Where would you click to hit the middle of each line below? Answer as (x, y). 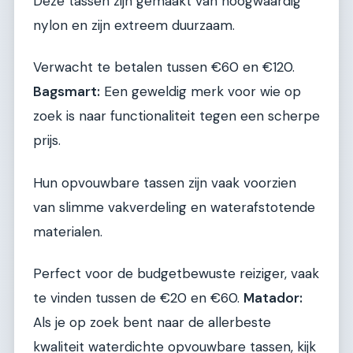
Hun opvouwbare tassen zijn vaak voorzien (165, 182)
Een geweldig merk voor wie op (201, 92)
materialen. (68, 231)
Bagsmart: (67, 92)
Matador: (273, 298)
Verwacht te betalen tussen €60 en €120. (164, 67)
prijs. (47, 141)
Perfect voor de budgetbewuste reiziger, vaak (176, 274)
